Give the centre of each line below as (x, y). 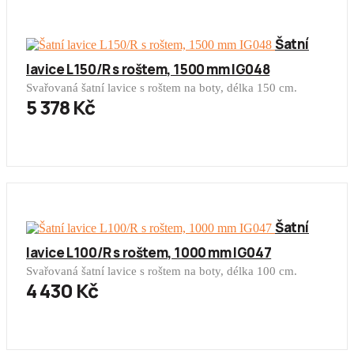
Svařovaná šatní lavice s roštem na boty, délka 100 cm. (162, 271)
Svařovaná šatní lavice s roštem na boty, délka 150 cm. (162, 88)
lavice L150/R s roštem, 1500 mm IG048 (148, 70)
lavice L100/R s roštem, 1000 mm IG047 (149, 253)
